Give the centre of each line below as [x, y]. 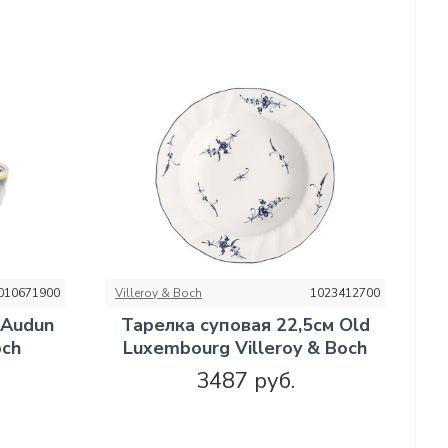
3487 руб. [245, 381]
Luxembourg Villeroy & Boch [245, 348]
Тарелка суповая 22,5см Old [245, 325]
